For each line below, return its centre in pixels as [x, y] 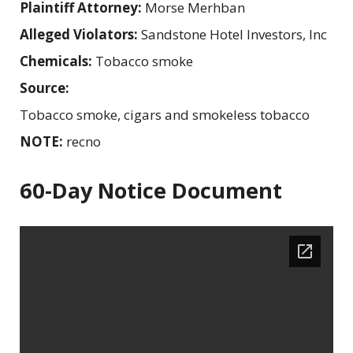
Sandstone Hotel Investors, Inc [234, 34]
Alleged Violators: [80, 34]
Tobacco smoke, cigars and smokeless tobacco [165, 114]
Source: [46, 87]
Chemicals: [58, 61]
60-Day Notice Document [151, 190]
